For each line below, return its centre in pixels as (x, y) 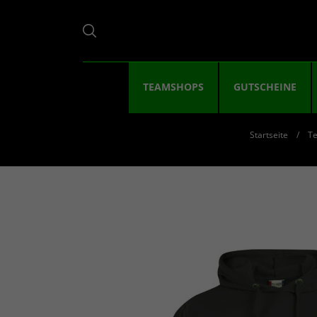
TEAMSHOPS (173, 87)
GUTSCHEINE (265, 87)
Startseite (269, 135)
